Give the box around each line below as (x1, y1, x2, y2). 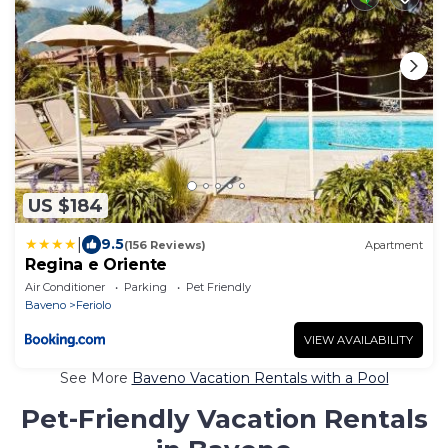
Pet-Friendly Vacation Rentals (20, 403, 428, 436)
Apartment (365, 237, 423, 252)
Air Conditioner (25, 280, 105, 295)
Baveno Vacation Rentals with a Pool (131, 369, 389, 388)
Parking (124, 280, 167, 295)
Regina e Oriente (25, 255, 167, 275)
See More (59, 369, 132, 388)
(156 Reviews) (124, 237, 206, 252)
